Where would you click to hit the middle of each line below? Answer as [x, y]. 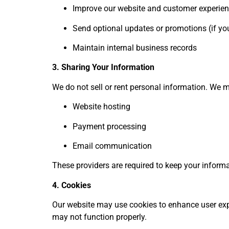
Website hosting [101, 107]
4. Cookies [72, 185]
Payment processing [109, 126]
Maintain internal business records [135, 48]
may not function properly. [99, 217]
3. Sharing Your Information [103, 67]
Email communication [112, 146]
